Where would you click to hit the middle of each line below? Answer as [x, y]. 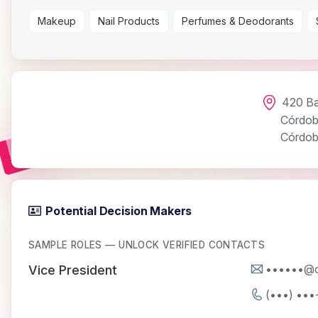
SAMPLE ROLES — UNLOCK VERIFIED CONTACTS [147, 245]
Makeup [57, 21]
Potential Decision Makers [119, 211]
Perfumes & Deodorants [238, 21]
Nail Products [129, 21]
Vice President [73, 270]
